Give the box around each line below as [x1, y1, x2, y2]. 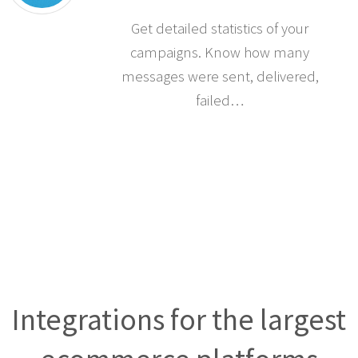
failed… [196, 91, 245, 110]
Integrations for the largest [12, 300, 346, 338]
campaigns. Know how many [130, 43, 310, 62]
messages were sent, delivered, [121, 67, 319, 86]
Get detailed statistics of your [131, 19, 309, 38]
